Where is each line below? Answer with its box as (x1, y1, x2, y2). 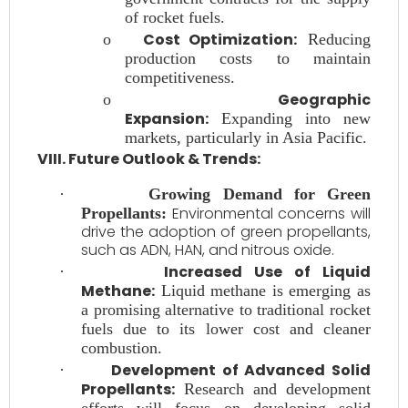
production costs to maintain (125, 49, 371, 67)
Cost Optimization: (142, 29, 298, 50)
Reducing (297, 30, 372, 48)
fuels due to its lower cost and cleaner (81, 320, 371, 338)
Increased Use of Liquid (163, 261, 371, 282)
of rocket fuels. (125, 8, 225, 26)
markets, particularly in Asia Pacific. (125, 128, 367, 147)
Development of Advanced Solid (111, 360, 371, 381)
